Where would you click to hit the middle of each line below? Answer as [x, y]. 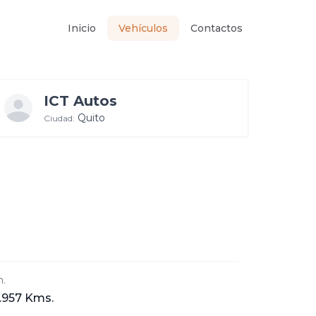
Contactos [217, 28]
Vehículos [143, 28]
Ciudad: [60, 118]
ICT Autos [81, 101]
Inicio [82, 28]
